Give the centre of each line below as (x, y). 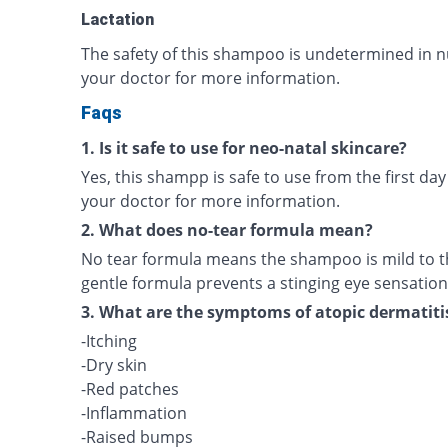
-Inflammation (134, 413)
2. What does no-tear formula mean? (227, 230)
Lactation (118, 19)
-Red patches (130, 389)
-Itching (109, 341)
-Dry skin (114, 365)
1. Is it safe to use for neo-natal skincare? (244, 148)
